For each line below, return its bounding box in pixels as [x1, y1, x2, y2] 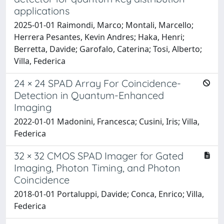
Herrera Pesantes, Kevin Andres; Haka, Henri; [14, 31, 184, 42]
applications [14, 4, 69, 17]
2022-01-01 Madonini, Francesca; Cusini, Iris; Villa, [14, 115, 199, 127]
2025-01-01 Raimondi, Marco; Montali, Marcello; [14, 19, 193, 30]
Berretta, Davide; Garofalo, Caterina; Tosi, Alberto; [14, 43, 202, 54]
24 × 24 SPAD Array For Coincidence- [14, 76, 181, 89]
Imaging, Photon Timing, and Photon [14, 161, 180, 174]
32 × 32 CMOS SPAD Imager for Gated [14, 149, 183, 162]
